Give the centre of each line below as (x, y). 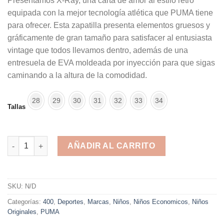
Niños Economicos (161, 202)
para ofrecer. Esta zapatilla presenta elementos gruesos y (109, 25)
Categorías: (25, 202)
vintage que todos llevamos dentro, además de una (98, 50)
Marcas (98, 202)
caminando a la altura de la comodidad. (77, 75)
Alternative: (27, 174)
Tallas (16, 107)
